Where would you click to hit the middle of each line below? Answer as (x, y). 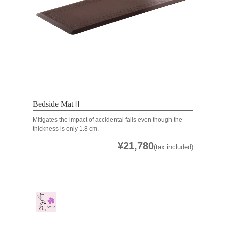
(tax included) (174, 147)
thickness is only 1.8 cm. (66, 128)
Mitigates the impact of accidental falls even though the (107, 119)
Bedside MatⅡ (57, 104)
